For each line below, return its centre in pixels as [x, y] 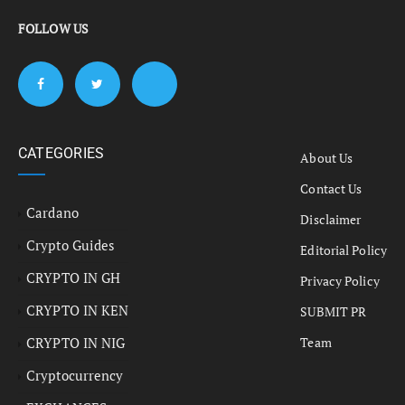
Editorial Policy [344, 250]
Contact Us [331, 188]
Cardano [52, 212]
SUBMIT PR [334, 311]
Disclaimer [331, 219]
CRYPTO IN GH [74, 277]
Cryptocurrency [75, 375]
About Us [327, 157]
